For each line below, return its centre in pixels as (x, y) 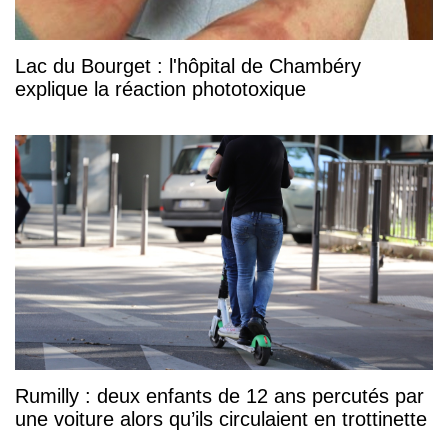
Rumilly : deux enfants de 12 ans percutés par (219, 396)
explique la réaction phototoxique (160, 89)
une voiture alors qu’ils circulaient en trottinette (221, 419)
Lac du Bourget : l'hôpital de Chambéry (188, 66)
